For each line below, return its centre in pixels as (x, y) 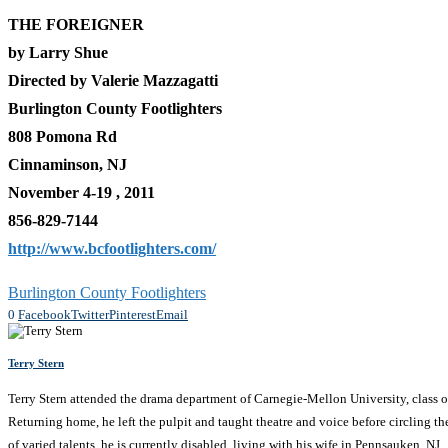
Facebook (44, 314)
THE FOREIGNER (76, 24)
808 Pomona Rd (62, 136)
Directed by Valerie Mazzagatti (113, 80)
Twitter (90, 314)
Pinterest (132, 314)
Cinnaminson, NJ (67, 164)
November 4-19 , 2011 (81, 192)
